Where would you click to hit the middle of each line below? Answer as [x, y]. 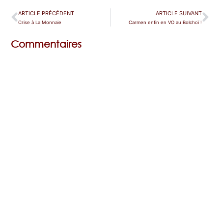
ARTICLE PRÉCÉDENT [46, 14]
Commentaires [46, 44]
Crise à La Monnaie [40, 23]
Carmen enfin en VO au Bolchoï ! [165, 23]
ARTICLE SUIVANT [179, 14]
